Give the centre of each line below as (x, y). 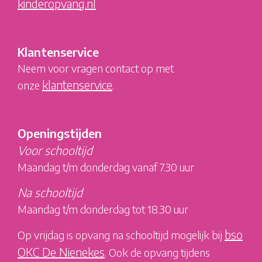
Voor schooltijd (55, 150)
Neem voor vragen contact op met (96, 68)
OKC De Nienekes (61, 251)
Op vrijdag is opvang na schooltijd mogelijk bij (121, 235)
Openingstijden (60, 133)
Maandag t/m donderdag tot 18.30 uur (103, 209)
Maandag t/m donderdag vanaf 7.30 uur (106, 167)
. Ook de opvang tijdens (157, 252)
